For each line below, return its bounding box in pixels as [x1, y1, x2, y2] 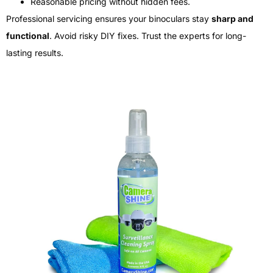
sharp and [211, 13, 253, 24]
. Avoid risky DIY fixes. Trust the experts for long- [49, 30, 246, 41]
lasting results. [6, 48, 63, 58]
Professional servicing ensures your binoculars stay [6, 13, 211, 24]
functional [6, 30, 49, 41]
